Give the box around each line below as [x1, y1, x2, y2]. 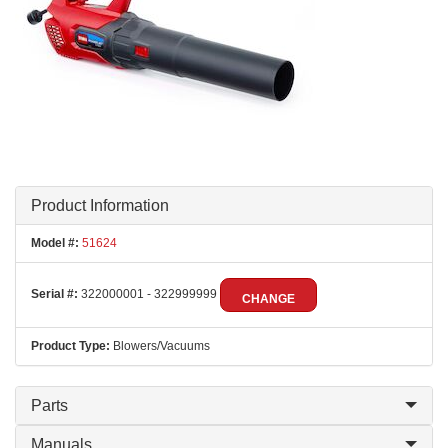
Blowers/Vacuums [110, 339, 210, 353]
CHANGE [242, 292, 295, 306]
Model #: [31, 236, 79, 250]
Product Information [31, 197, 169, 214]
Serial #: [31, 287, 78, 302]
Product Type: [31, 339, 110, 353]
